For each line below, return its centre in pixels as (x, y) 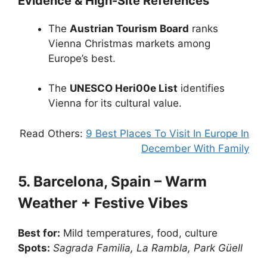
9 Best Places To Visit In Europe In (167, 133)
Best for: (39, 233)
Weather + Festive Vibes (103, 203)
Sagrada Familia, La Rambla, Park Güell (148, 248)
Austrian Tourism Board (129, 28)
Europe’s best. (82, 58)
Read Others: (53, 133)
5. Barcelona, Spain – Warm (112, 182)
